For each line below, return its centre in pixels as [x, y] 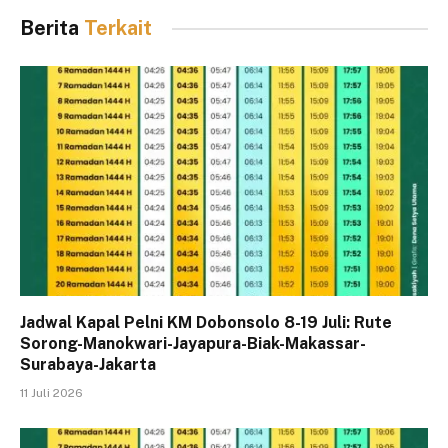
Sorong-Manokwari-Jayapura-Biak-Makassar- [193, 343]
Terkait [118, 28]
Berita [52, 28]
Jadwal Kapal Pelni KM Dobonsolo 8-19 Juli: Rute [206, 322]
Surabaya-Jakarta [88, 364]
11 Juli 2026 [51, 392]
